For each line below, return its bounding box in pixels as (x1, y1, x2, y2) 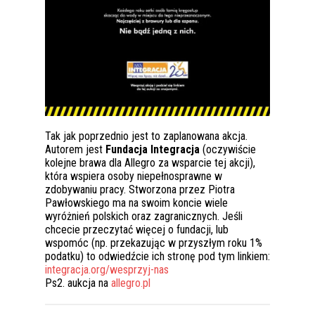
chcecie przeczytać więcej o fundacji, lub (45, 223, 229, 236)
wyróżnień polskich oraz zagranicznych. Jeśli (45, 210, 243, 223)
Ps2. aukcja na (45, 276, 111, 290)
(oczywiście (200, 143, 256, 156)
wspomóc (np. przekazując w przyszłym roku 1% (45, 236, 262, 250)
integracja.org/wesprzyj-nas (45, 263, 169, 276)
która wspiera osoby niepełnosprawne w (45, 169, 222, 183)
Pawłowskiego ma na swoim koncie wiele (45, 196, 228, 210)
